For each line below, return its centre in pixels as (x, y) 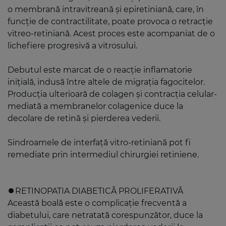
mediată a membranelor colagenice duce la (95, 106)
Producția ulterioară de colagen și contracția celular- (112, 94)
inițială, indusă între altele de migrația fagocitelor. (106, 82)
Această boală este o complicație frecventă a (97, 203)
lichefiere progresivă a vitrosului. (72, 46)
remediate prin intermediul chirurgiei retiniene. (103, 155)
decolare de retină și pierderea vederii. (84, 119)
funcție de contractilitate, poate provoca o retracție (110, 22)
